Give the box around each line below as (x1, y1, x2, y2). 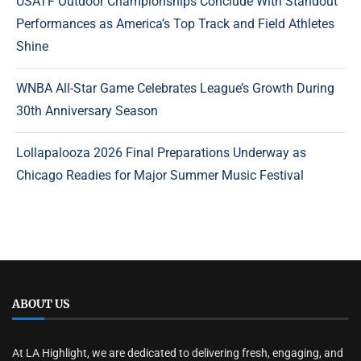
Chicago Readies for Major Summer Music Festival (16, 168, 304, 184)
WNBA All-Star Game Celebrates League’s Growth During (16, 81, 334, 97)
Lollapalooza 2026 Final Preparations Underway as (16, 145, 306, 161)
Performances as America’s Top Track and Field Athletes (16, 16, 334, 32)
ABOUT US (12, 297, 69, 312)
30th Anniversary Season (16, 103, 158, 119)
